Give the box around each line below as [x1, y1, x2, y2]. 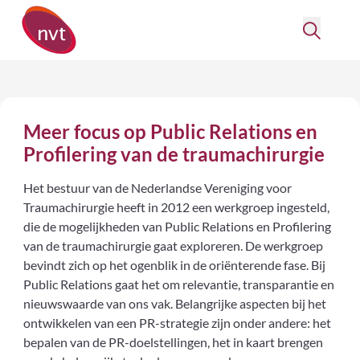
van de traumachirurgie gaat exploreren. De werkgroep [23, 237, 324, 253]
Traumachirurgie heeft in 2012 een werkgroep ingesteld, [23, 198, 330, 215]
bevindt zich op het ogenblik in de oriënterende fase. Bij [23, 256, 326, 272]
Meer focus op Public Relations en [23, 119, 318, 143]
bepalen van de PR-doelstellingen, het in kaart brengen [23, 333, 324, 350]
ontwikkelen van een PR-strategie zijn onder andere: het [23, 314, 332, 330]
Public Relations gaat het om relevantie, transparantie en [23, 276, 335, 292]
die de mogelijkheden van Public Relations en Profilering [23, 218, 332, 234]
